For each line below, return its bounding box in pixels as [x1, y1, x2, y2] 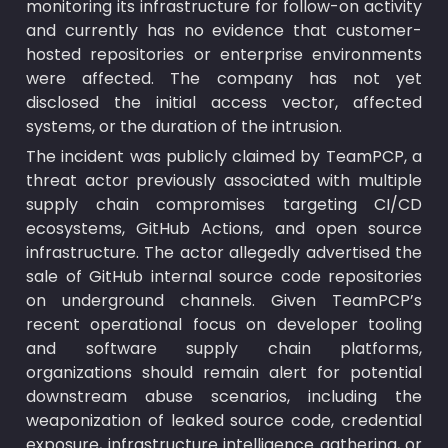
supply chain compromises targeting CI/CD [26, 193, 422, 216]
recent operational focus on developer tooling [26, 313, 422, 336]
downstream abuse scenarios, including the [26, 385, 422, 408]
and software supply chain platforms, [26, 337, 422, 360]
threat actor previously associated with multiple [26, 169, 422, 192]
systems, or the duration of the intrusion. [26, 115, 342, 138]
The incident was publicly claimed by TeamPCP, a [26, 145, 422, 168]
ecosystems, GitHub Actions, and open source [26, 217, 422, 240]
